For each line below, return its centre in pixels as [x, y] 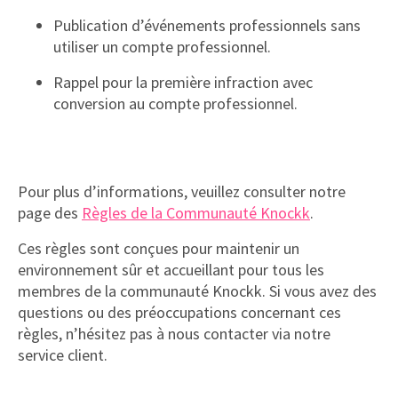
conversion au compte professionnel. [175, 103]
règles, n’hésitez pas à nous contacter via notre [174, 334]
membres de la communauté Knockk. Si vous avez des [197, 291]
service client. [63, 355]
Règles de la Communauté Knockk [196, 213]
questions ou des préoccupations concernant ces [179, 312]
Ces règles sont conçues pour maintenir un [159, 248]
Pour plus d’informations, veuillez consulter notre [182, 191]
